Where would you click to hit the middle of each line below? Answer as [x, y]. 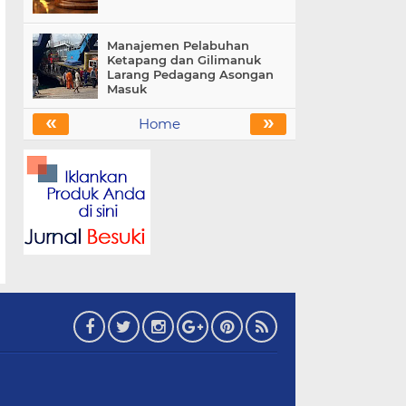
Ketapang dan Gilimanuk [184, 60]
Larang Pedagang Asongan [190, 74]
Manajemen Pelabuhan [178, 45]
